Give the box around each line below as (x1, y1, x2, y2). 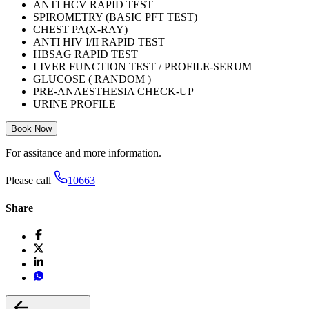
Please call (6, 175, 51, 187)
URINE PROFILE (33, 98, 116, 110)
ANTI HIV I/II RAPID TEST (33, 36, 165, 48)
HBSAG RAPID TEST (33, 48, 138, 61)
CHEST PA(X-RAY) (33, 23, 128, 36)
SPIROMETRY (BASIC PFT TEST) (33, 11, 197, 23)
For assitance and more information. (6, 147, 161, 159)
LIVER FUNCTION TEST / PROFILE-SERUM (33, 61, 252, 73)
